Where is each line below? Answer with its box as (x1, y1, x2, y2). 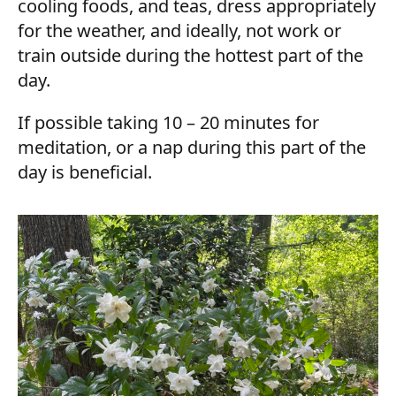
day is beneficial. (18, 160, 152, 184)
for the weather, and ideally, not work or (18, 19, 341, 42)
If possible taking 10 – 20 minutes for (18, 110, 319, 134)
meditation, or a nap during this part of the (18, 135, 366, 159)
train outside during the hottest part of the (18, 43, 363, 67)
